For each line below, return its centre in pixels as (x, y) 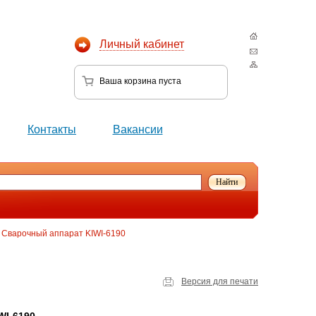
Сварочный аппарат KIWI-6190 (63, 233)
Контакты (52, 129)
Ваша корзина (129, 81)
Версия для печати (220, 281)
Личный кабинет (142, 44)
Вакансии (138, 129)
